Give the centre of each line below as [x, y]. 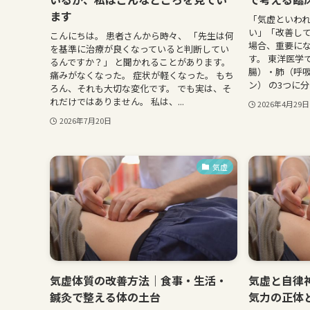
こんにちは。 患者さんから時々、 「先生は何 [142, 35]
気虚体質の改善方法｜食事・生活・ [138, 281]
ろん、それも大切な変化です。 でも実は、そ [140, 88]
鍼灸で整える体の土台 [105, 297]
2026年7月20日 [85, 120]
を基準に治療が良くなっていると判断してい [139, 48]
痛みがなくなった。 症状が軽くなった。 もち [142, 75]
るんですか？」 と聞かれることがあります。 [140, 62]
